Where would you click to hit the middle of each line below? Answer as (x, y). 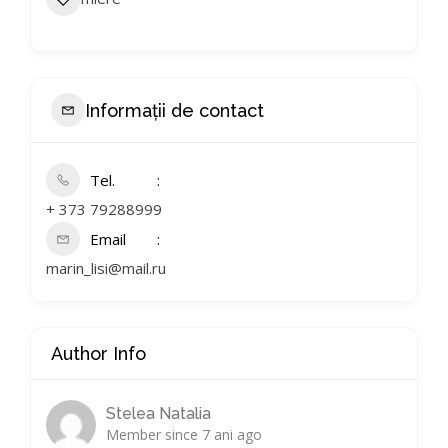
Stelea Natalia (158, 413)
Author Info (98, 353)
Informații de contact (174, 110)
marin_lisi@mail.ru (106, 268)
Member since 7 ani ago (184, 434)
